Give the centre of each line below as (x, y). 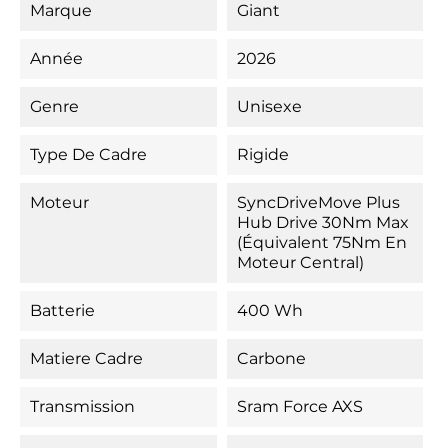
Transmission (82, 406)
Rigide (262, 154)
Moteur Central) (300, 262)
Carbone (271, 358)
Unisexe (269, 106)
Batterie (62, 310)
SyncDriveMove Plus (318, 202)
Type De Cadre (88, 154)
